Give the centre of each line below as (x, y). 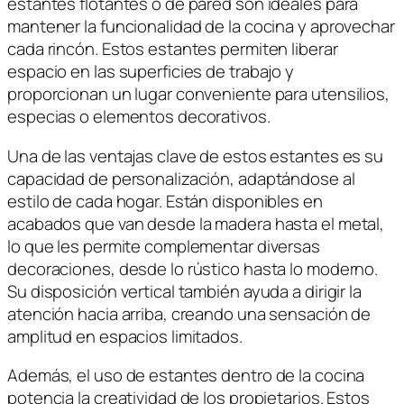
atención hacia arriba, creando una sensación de (189, 313)
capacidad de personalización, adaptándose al (181, 178)
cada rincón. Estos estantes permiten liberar (173, 49)
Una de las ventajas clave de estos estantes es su (196, 156)
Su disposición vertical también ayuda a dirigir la (184, 291)
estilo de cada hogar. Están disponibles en (165, 201)
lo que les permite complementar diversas (164, 246)
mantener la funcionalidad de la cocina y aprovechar (201, 27)
